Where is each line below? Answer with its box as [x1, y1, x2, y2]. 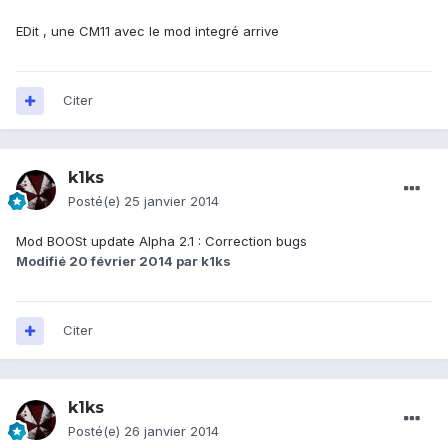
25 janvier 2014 [124, 193, 219, 210]
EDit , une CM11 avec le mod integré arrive [16, 23, 279, 40]
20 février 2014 [69, 253, 173, 270]
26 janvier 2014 [124, 423, 219, 440]
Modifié [16, 253, 69, 270]
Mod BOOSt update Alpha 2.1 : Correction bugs [16, 233, 307, 250]
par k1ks [173, 253, 231, 270]
